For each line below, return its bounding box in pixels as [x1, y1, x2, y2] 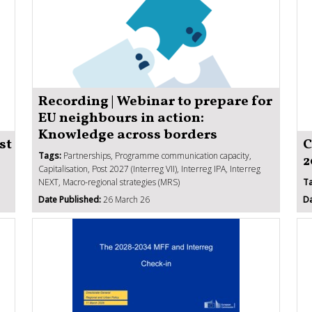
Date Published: [38, 193, 101, 205]
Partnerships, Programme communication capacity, [61, 149, 251, 162]
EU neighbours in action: [38, 108, 204, 128]
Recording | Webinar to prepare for [38, 91, 272, 111]
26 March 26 [101, 193, 150, 205]
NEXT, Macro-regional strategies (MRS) [38, 175, 180, 188]
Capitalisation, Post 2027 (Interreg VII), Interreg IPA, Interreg [38, 162, 260, 175]
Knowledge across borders [38, 125, 217, 145]
